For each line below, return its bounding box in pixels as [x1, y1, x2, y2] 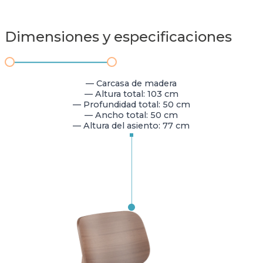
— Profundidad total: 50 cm [72, 99, 190, 110]
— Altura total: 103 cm [84, 89, 178, 100]
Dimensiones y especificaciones [5, 28, 232, 45]
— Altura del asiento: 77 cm [73, 120, 190, 131]
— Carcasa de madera [86, 78, 177, 89]
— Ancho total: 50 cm [85, 110, 178, 121]
